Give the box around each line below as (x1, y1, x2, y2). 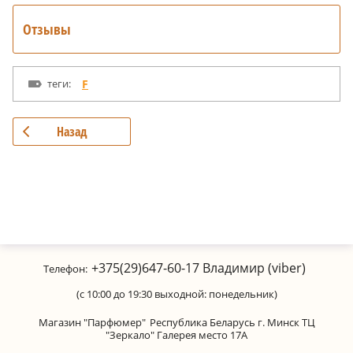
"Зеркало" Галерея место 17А (106, 328, 247, 342)
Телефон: (43, 262, 87, 276)
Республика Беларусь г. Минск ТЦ (149, 315, 315, 329)
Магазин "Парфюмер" (38, 315, 146, 329)
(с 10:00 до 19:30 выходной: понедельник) (76, 287, 277, 301)
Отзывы (23, 19, 71, 39)
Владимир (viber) (199, 259, 306, 277)
